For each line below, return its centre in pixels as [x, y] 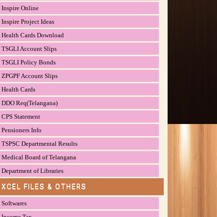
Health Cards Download [33, 35]
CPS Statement [21, 116]
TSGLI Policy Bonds [29, 62]
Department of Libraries [33, 170]
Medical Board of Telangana [39, 157]
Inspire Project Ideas [28, 21]
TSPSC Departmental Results [40, 143]
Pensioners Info [22, 130]
